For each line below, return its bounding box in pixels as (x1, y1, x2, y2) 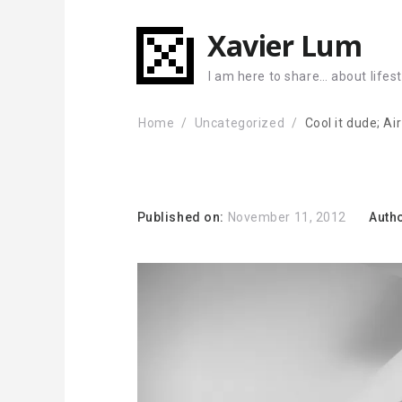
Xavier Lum (207, 26, 363, 66)
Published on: (136, 210, 228, 224)
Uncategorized (194, 116, 285, 130)
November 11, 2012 (227, 210, 347, 224)
